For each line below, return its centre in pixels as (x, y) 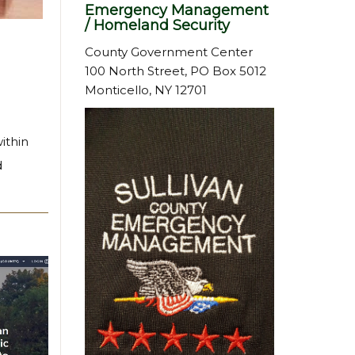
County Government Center (169, 52)
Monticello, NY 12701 (146, 90)
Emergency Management (177, 10)
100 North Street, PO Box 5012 (176, 71)
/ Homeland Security (157, 25)
